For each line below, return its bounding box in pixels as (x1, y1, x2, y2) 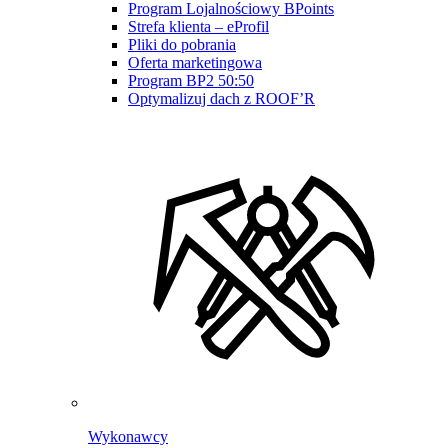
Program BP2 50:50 (128, 71, 254, 89)
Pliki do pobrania (128, 35, 236, 53)
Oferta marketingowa (128, 53, 262, 71)
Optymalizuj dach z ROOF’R (128, 89, 315, 107)
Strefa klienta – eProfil (128, 17, 269, 35)
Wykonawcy (88, 427, 168, 445)
